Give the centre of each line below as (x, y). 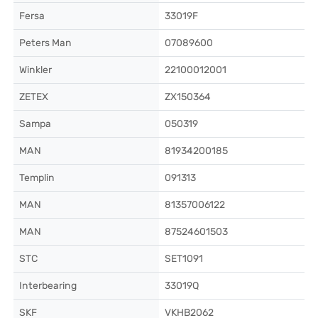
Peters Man (45, 43)
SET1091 (184, 259)
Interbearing (48, 286)
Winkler (35, 70)
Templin (37, 178)
